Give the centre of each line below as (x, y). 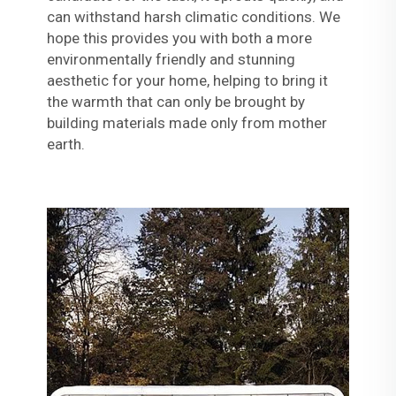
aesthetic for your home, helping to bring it (187, 80)
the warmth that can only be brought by (175, 101)
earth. (65, 144)
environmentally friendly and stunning (171, 59)
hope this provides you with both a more (179, 38)
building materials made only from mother (187, 122)
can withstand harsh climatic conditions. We (193, 16)
